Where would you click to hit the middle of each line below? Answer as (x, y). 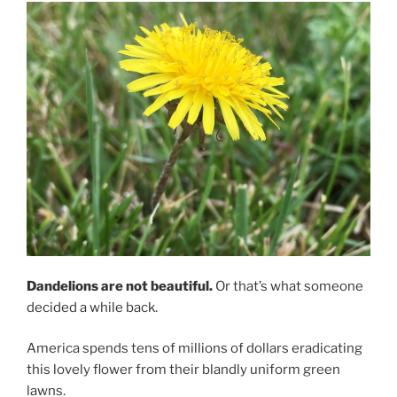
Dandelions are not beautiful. (120, 286)
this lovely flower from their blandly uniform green (183, 370)
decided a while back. (92, 307)
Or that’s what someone (288, 286)
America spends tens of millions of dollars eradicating (195, 349)
